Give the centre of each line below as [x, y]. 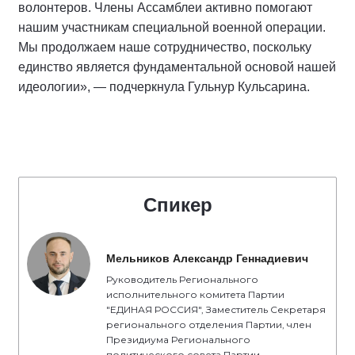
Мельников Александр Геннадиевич [207, 259]
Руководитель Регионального [182, 280]
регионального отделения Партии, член [209, 325]
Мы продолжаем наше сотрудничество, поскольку [165, 48]
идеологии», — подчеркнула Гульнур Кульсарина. [164, 87]
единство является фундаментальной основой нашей [177, 67]
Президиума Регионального [178, 340]
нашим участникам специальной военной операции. [172, 28]
